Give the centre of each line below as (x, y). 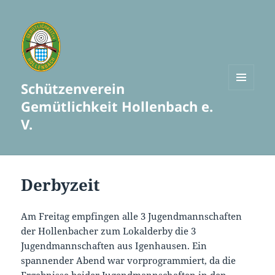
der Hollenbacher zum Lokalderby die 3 (109, 231)
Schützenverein (73, 89)
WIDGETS (246, 115)
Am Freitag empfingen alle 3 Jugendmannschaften (132, 216)
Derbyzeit (61, 185)
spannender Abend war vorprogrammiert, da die (129, 261)
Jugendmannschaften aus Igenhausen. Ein (114, 246)
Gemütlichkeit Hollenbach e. (117, 107)
